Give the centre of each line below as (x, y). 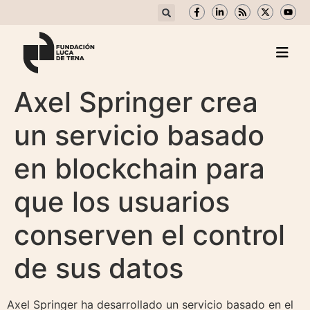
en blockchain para (139, 169)
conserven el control (149, 235)
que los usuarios (122, 202)
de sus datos (99, 268)
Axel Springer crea (136, 102)
